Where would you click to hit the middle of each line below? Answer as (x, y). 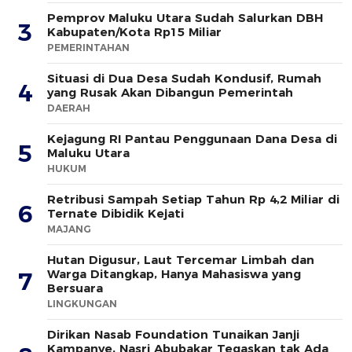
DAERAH (69, 108)
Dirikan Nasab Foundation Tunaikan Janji (173, 334)
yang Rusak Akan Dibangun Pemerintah (170, 92)
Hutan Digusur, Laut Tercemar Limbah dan (181, 259)
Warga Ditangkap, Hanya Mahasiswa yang (174, 273)
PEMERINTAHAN (88, 47)
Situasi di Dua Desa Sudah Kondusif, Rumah (184, 78)
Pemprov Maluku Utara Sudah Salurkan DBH (185, 17)
